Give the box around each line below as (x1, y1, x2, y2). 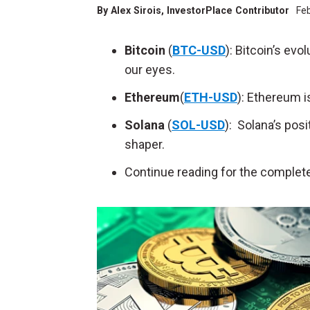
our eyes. (125, 62, 175, 77)
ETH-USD (184, 90, 237, 104)
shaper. (125, 137, 165, 152)
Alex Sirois (111, 5, 161, 16)
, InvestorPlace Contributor (161, 5, 292, 16)
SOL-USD (172, 118, 225, 132)
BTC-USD (172, 43, 226, 57)
